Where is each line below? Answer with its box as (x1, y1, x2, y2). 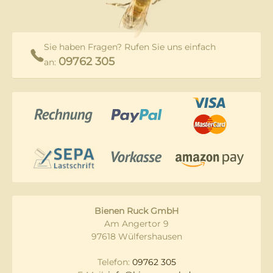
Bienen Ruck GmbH (94, 205, 179, 217)
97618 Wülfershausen (91, 231, 182, 243)
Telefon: (97, 257, 132, 268)
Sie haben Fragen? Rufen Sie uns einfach (44, 41, 216, 52)
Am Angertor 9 (104, 218, 169, 230)
